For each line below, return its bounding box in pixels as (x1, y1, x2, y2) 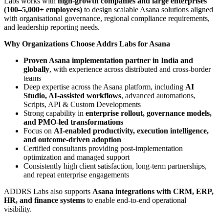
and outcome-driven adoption (23, 135, 121, 144)
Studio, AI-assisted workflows (23, 91, 121, 100)
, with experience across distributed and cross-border (49, 65, 211, 73)
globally (23, 65, 49, 73)
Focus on (23, 126, 54, 135)
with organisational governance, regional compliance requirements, (4, 14, 210, 22)
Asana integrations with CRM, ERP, (92, 187, 214, 196)
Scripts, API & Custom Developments (23, 100, 141, 109)
